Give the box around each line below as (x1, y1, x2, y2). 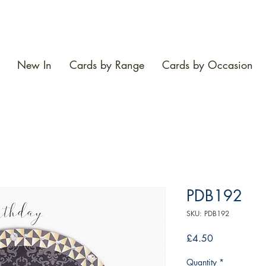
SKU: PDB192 (186, 208, 229, 219)
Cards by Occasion (162, 58, 253, 72)
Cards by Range (69, 58, 144, 72)
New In (17, 58, 52, 72)
